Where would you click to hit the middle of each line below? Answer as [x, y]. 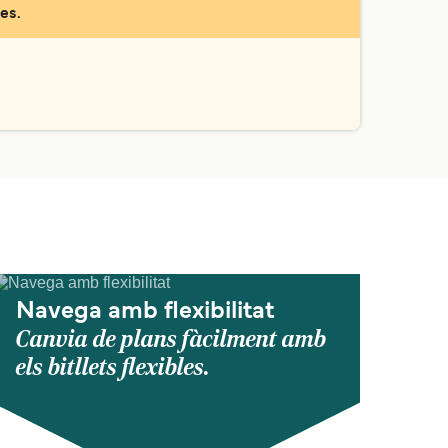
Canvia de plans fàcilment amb [171, 339]
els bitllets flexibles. [113, 367]
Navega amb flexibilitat [145, 312]
